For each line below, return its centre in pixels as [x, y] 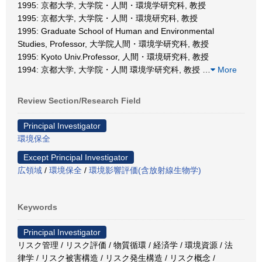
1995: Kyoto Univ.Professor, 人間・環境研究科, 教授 [113, 57]
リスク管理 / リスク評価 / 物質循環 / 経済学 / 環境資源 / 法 [125, 245]
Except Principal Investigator [76, 157]
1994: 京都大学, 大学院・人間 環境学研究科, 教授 [110, 70]
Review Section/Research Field [79, 101]
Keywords [37, 207]
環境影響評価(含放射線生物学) [145, 170]
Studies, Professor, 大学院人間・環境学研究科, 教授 [113, 44]
